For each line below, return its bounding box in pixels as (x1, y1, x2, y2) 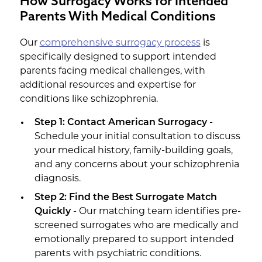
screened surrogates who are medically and (34, 221, 239, 230)
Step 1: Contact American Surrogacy (34, 118, 207, 127)
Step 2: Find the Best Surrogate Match (34, 193, 217, 202)
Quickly (34, 207, 71, 216)
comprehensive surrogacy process (39, 39, 201, 48)
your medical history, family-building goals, (34, 146, 233, 156)
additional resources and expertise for (19, 81, 196, 90)
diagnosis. (34, 174, 81, 184)
